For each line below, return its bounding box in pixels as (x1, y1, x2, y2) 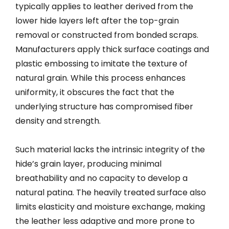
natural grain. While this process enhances (15, 72, 186, 84)
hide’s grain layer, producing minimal (15, 158, 162, 170)
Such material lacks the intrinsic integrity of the (15, 144, 205, 156)
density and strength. (15, 115, 101, 127)
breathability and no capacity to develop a (15, 172, 188, 185)
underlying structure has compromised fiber (15, 101, 193, 113)
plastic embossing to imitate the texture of (15, 58, 188, 70)
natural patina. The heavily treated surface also (15, 187, 206, 199)
